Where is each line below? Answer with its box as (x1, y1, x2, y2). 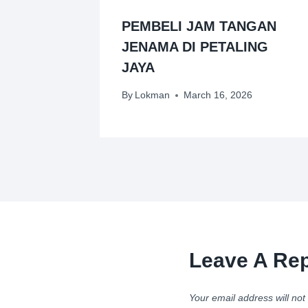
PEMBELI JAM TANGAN (122, 19, 276, 34)
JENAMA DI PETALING (122, 39, 268, 55)
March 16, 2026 (184, 89, 253, 101)
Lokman (135, 89, 170, 101)
